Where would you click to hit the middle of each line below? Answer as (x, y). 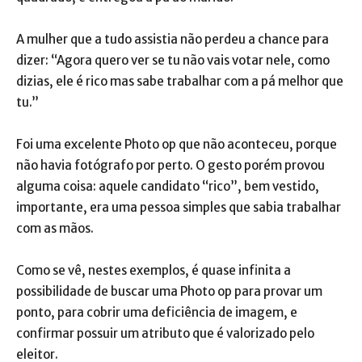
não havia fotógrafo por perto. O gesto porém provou (170, 166)
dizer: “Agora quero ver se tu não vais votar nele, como (173, 61)
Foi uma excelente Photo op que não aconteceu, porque (177, 145)
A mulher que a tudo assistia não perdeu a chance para (173, 40)
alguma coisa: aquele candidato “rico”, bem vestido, (168, 187)
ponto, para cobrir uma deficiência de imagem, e (157, 313)
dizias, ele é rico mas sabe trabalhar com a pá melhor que (180, 82)
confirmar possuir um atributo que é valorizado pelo (165, 334)
